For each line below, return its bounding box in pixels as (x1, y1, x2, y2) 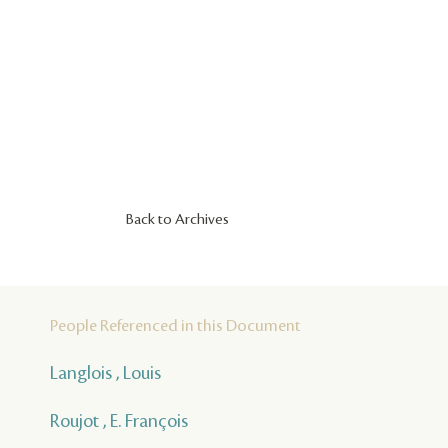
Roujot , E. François (50, 410, 188, 431)
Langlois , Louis (50, 362, 161, 383)
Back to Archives (126, 211, 229, 228)
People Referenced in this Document (50, 316, 301, 335)
